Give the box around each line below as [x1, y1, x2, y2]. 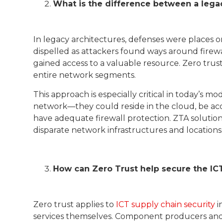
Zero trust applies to [33, 199, 116, 209]
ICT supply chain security [116, 199, 216, 209]
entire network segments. [33, 70, 136, 80]
